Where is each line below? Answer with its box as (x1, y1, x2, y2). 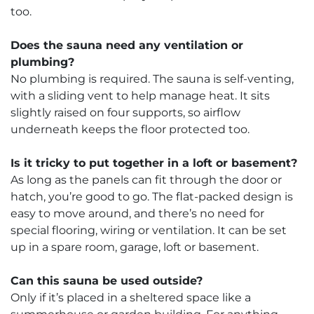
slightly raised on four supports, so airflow (11, 105, 240, 119)
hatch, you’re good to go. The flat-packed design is (11, 189, 293, 203)
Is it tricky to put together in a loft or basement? (11, 156, 297, 170)
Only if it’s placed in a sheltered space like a (11, 290, 251, 304)
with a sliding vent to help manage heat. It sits (11, 88, 270, 102)
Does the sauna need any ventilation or (11, 38, 243, 52)
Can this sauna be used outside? (11, 273, 203, 287)
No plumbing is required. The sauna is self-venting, (11, 71, 294, 86)
